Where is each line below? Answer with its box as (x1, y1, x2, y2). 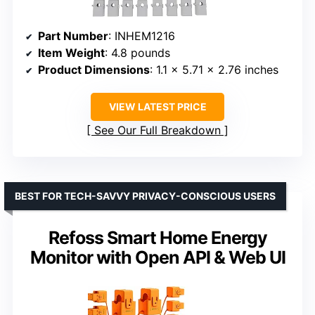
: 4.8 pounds (105, 45, 170, 60)
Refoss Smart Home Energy (48, 226, 267, 248)
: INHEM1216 (108, 28, 175, 43)
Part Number (38, 28, 108, 43)
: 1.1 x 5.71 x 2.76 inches (150, 62, 278, 77)
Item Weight (38, 45, 105, 60)
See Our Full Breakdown (94, 122, 221, 137)
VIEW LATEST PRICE (108, 100, 207, 112)
